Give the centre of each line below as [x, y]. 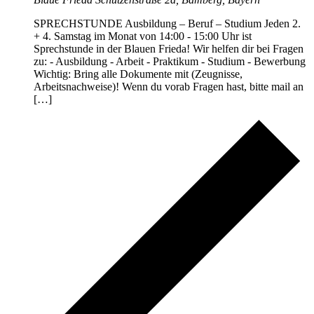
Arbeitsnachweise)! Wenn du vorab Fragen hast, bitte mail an [169, 86]
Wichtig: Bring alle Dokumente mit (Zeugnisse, [138, 74]
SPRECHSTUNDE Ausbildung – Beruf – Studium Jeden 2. [167, 23]
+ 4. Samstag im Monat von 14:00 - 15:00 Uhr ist [143, 36]
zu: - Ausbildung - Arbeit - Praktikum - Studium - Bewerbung [170, 61]
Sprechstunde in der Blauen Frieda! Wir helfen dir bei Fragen [169, 48]
